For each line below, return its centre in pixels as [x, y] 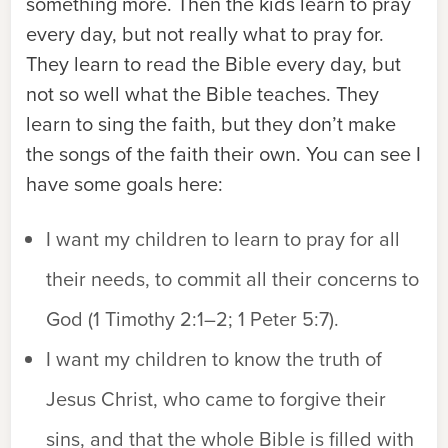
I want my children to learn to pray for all [223, 239]
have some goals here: [124, 184]
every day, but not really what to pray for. [205, 34]
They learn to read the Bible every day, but [213, 64]
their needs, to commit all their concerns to [232, 279]
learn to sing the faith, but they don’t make [211, 124]
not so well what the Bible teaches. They [202, 94]
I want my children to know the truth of [214, 359]
